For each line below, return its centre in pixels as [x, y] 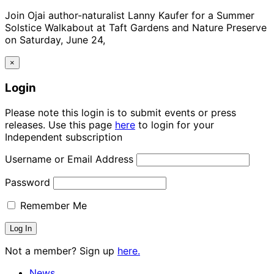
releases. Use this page [60, 124]
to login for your [175, 124]
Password [28, 182]
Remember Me [52, 205]
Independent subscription [64, 137]
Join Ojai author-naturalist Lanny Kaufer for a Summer [130, 16]
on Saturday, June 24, [55, 40]
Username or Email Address [69, 159]
